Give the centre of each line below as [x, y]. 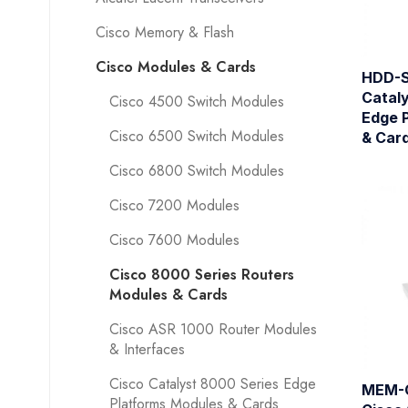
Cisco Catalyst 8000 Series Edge [212, 384]
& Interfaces [147, 349]
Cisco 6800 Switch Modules [196, 171]
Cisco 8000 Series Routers [201, 275]
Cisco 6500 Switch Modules [196, 136]
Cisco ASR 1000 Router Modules [213, 329]
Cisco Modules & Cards [175, 67]
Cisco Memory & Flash [164, 32]
